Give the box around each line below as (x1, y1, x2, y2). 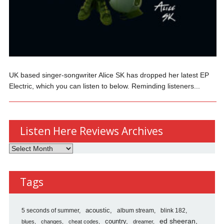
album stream (116, 206, 154, 213)
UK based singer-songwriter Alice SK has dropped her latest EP (9, 70, 209, 79)
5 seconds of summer (21, 206, 79, 214)
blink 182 (160, 206, 185, 214)
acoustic (85, 206, 110, 214)
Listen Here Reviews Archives (19, 123, 163, 138)
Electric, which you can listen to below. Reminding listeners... (9, 81, 200, 90)
